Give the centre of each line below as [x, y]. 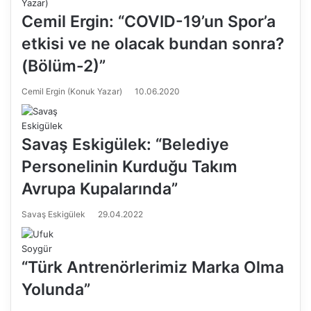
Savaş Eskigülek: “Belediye [125, 144]
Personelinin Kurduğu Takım [129, 167]
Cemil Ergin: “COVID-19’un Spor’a [149, 22]
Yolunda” [56, 289]
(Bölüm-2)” [64, 66]
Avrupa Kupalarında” [100, 189]
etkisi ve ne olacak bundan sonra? [153, 44]
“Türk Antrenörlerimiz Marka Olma [153, 267]
